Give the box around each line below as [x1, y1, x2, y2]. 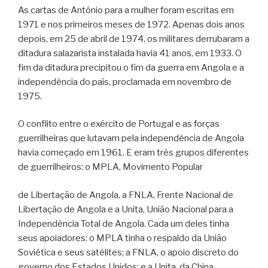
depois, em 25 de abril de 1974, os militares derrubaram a [18, 33, 249, 44]
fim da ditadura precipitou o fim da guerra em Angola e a [18, 62, 244, 73]
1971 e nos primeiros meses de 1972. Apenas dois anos [18, 19, 245, 30]
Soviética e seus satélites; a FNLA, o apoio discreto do [18, 246, 239, 258]
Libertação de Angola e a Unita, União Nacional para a [18, 203, 233, 215]
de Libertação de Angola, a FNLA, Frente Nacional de [18, 189, 233, 200]
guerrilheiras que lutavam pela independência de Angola [18, 133, 244, 144]
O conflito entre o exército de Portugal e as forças [18, 118, 220, 130]
